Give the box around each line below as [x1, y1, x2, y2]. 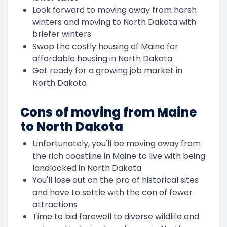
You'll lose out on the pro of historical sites [32, 174, 199, 186]
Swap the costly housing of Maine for [32, 40, 178, 52]
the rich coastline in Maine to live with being [32, 149, 205, 162]
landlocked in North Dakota [32, 162, 141, 174]
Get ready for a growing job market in [32, 64, 182, 77]
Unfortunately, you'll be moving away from [32, 137, 201, 149]
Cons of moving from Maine [20, 103, 197, 121]
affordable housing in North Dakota [32, 52, 172, 64]
